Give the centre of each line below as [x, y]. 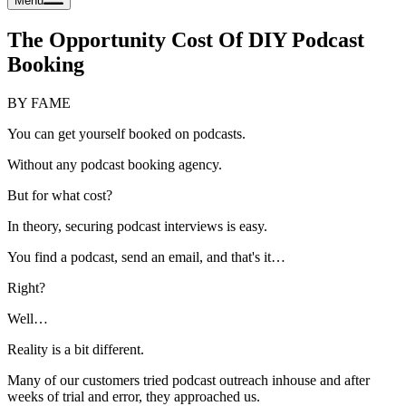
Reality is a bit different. [76, 349]
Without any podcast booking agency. [115, 164]
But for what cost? [60, 195]
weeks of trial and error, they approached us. [134, 396]
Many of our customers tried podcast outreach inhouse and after [188, 380]
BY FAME [39, 102]
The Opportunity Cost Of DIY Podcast [186, 39]
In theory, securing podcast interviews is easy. [137, 226]
